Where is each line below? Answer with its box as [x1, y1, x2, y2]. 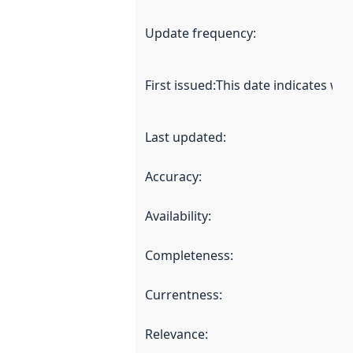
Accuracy [145, 167, 199, 185]
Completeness [145, 246, 230, 264]
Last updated [145, 128, 223, 146]
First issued [145, 76, 213, 94]
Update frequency [145, 24, 253, 42]
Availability [145, 206, 208, 225]
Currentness [145, 285, 219, 303]
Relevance [145, 325, 205, 343]
